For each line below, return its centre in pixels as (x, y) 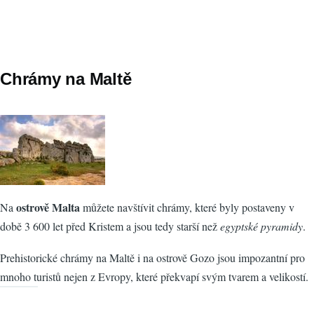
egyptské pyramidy (261, 226)
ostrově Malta (48, 207)
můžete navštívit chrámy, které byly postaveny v (187, 207)
